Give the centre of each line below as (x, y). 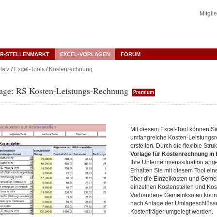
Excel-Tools (29, 69)
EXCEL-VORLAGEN (85, 54)
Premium (143, 93)
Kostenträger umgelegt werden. (172, 212)
